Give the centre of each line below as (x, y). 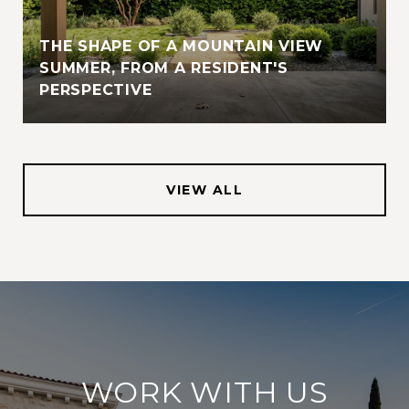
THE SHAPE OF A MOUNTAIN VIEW (181, 46)
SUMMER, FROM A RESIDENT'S (164, 68)
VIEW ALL (204, 189)
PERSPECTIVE (96, 89)
